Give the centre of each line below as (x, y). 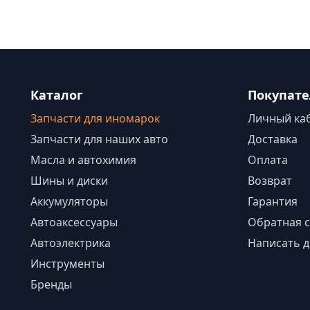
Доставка (273, 139)
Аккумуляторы (69, 201)
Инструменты (67, 264)
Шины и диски (69, 181)
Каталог (57, 95)
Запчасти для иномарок (95, 118)
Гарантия (273, 201)
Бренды (51, 284)
